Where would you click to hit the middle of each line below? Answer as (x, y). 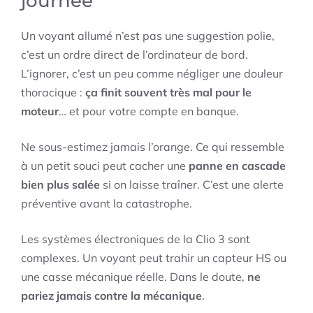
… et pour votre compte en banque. (149, 111)
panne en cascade (237, 166)
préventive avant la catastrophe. (107, 204)
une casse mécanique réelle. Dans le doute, (134, 277)
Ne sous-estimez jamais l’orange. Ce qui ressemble (153, 147)
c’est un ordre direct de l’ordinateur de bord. (134, 55)
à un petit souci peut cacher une (105, 166)
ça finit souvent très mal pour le (168, 93)
